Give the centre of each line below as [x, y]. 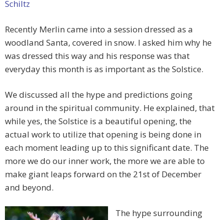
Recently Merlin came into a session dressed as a [99, 29]
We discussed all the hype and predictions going [99, 95]
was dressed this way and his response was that [97, 56]
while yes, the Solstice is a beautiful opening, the [98, 121]
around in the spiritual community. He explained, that [110, 108]
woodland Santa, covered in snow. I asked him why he [108, 43]
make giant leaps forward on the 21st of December [103, 174]
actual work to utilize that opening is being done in [103, 135]
